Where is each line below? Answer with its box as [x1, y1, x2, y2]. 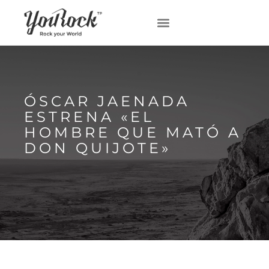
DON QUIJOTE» [24, 139, 171, 157]
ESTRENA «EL [24, 108, 154, 126]
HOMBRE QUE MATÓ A [24, 124, 241, 142]
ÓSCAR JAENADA [24, 92, 190, 110]
